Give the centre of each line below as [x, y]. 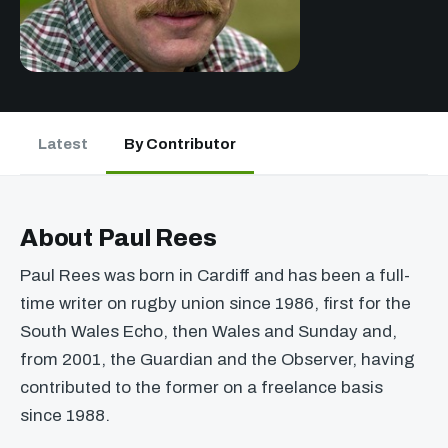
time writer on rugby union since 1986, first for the [215, 303]
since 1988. [65, 415]
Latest [63, 144]
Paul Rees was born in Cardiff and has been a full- [215, 275]
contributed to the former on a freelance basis [201, 387]
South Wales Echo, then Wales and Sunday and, [208, 331]
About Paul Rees [118, 238]
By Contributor [180, 144]
